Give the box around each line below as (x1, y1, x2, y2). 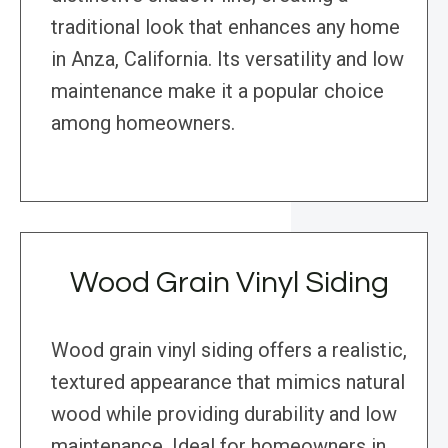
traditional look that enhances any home (51, 15, 400, 40)
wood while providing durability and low (51, 402, 397, 427)
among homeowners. (51, 111, 235, 136)
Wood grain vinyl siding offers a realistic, (51, 338, 407, 363)
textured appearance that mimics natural (51, 370, 405, 395)
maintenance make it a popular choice (51, 79, 384, 104)
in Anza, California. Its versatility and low (51, 47, 404, 72)
